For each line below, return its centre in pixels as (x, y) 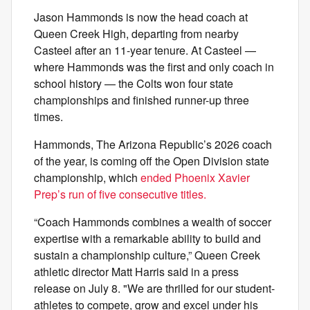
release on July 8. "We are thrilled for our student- (154, 288)
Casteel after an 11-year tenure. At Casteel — (145, 50)
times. (48, 117)
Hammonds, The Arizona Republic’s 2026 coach (153, 144)
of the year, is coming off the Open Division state (152, 161)
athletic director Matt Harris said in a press (136, 272)
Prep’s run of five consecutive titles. (120, 194)
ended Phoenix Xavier (195, 177)
